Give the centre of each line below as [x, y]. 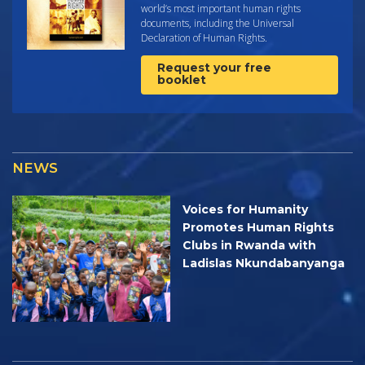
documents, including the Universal [218, 23]
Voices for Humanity [245, 209]
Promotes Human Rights [258, 227]
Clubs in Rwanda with [249, 245]
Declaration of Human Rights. [204, 37]
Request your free [214, 67]
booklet [182, 79]
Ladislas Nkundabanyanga [264, 263]
